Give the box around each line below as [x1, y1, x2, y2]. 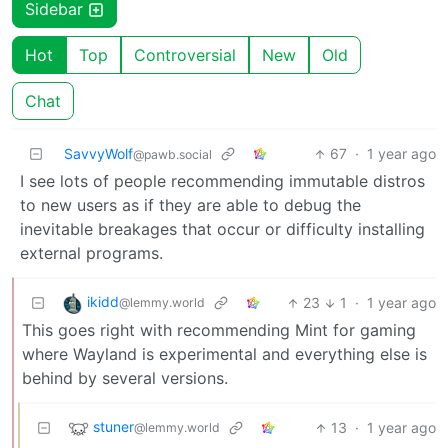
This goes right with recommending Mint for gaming [22, 320, 416, 341]
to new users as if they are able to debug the [20, 195, 361, 216]
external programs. [20, 243, 163, 264]
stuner [93, 418, 134, 436]
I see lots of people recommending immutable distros [20, 171, 425, 192]
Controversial [134, 45, 236, 66]
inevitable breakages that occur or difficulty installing [20, 219, 425, 240]
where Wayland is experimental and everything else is [22, 344, 427, 365]
